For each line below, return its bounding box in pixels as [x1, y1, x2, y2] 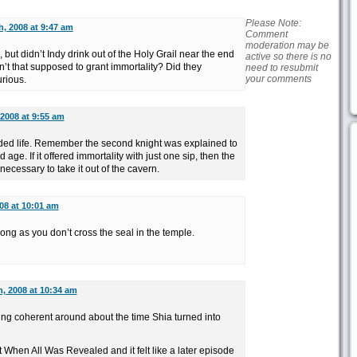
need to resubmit [245, 62, 318, 73]
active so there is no [245, 51, 331, 62]
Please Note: [245, 18, 301, 29]
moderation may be [245, 40, 329, 51]
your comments [245, 73, 312, 84]
